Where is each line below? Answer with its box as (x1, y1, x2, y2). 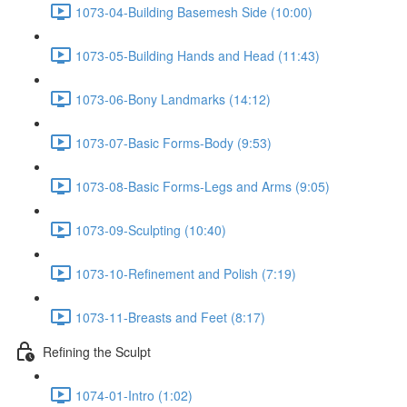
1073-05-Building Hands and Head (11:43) (75, 45, 320, 65)
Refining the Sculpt (43, 342, 151, 361)
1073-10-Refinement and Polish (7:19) (75, 263, 296, 283)
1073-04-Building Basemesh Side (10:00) (75, 2, 313, 21)
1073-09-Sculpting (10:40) (75, 220, 226, 239)
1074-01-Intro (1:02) (75, 385, 193, 404)
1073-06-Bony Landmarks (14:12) (75, 89, 271, 108)
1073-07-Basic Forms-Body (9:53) (75, 133, 272, 152)
